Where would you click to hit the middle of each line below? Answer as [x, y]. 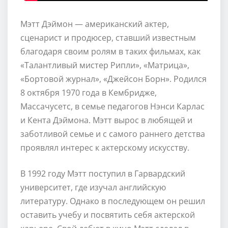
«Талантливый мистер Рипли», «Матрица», [105, 65]
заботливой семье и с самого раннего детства [113, 134]
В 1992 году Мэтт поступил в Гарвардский [103, 173]
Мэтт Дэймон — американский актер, [95, 24]
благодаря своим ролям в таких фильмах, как [110, 51]
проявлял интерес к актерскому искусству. [105, 147]
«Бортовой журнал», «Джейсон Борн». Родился [113, 79]
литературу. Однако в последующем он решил [113, 201]
